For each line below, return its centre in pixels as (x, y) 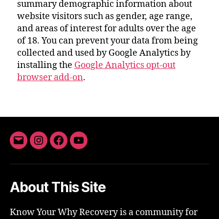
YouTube (95, 146)
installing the (46, 65)
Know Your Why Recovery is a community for (104, 212)
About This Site (58, 187)
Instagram (58, 146)
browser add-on (50, 77)
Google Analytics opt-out (125, 65)
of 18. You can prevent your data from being (108, 41)
